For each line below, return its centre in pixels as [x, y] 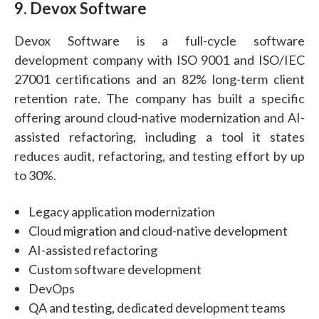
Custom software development [115, 269]
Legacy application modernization [122, 211]
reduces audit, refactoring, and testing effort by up [159, 156]
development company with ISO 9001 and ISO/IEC [159, 59]
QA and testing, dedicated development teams [157, 307]
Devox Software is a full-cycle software [159, 40]
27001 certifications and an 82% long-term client [159, 79]
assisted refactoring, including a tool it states [159, 136]
